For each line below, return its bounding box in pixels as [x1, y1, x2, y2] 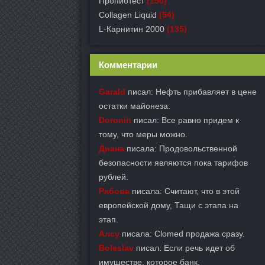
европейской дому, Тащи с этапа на [99, 201, 238, 210]
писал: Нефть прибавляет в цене [125, 87, 257, 96]
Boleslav [99, 243, 134, 253]
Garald [99, 87, 125, 96]
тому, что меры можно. [99, 130, 188, 139]
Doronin [99, 115, 131, 125]
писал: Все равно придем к [131, 115, 239, 125]
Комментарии [99, 60, 157, 70]
